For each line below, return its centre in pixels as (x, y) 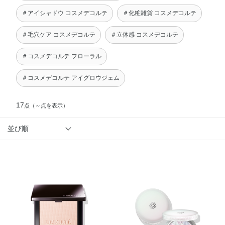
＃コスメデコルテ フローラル (62, 56)
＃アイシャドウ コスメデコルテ (65, 13)
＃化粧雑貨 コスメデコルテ (160, 13)
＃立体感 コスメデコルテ (145, 35)
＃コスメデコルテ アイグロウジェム (71, 78)
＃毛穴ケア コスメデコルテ (59, 35)
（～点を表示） (49, 105)
